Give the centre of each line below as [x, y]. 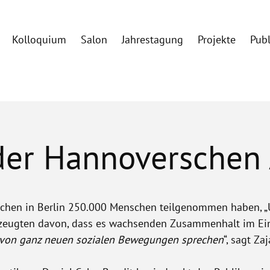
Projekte [217, 40]
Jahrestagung [153, 40]
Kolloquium [39, 40]
